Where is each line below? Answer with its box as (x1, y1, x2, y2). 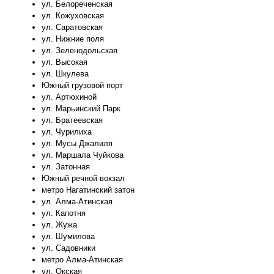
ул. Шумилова (42, 232, 95, 242)
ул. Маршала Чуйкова (42, 150, 124, 160)
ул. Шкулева (42, 69, 89, 79)
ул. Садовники (42, 243, 96, 253)
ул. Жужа (42, 220, 78, 230)
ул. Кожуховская (42, 11, 105, 21)
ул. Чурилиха (42, 127, 92, 137)
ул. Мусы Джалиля (42, 139, 113, 149)
